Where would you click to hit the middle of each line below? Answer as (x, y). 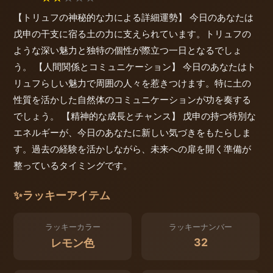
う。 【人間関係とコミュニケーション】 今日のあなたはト (135, 67)
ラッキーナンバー (200, 227)
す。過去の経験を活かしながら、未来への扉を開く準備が (132, 149)
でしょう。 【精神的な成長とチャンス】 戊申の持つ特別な (135, 116)
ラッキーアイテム (66, 196)
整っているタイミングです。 (73, 166)
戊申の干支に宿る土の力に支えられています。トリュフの (132, 34)
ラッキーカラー (73, 227)
